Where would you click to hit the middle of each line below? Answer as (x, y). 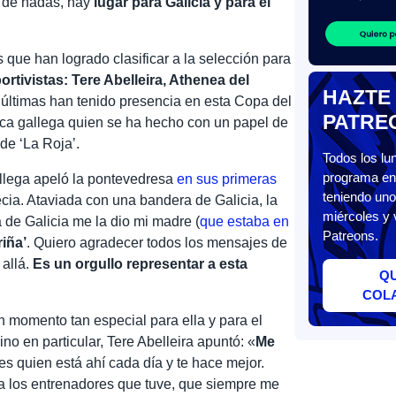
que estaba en (245, 221)
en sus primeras (227, 179)
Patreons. (350, 236)
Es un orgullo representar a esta (141, 263)
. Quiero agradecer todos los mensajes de (157, 242)
